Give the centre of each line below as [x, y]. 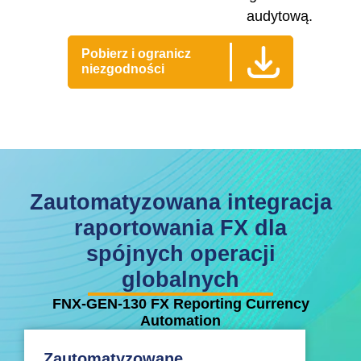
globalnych [180, 280]
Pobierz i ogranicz [136, 54]
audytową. [279, 17]
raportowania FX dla [180, 228]
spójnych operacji [180, 254]
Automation [180, 321]
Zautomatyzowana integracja [180, 203]
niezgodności [123, 69]
